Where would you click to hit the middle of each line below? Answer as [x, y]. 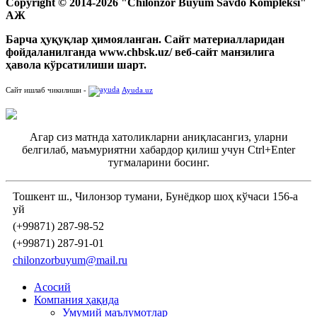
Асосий [52, 287]
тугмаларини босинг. [158, 162]
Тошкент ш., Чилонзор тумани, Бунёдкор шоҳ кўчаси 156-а [155, 196]
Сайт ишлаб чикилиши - [47, 90]
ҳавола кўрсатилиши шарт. [76, 64]
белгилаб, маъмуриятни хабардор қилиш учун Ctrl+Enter [158, 149]
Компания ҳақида [76, 299]
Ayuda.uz [137, 90]
